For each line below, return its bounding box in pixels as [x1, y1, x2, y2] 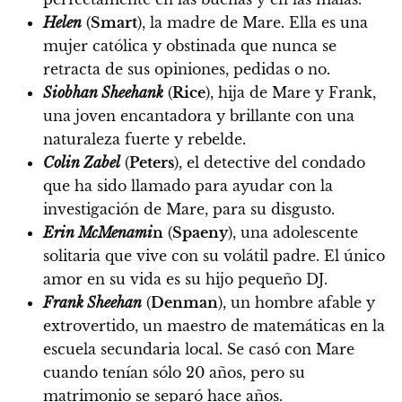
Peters [129, 153, 174, 171]
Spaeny [172, 223, 228, 241]
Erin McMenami [43, 223, 153, 241]
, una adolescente [232, 223, 358, 241]
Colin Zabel [43, 153, 120, 171]
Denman [151, 293, 218, 311]
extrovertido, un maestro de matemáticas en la [43, 316, 385, 335]
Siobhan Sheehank [43, 83, 163, 101]
